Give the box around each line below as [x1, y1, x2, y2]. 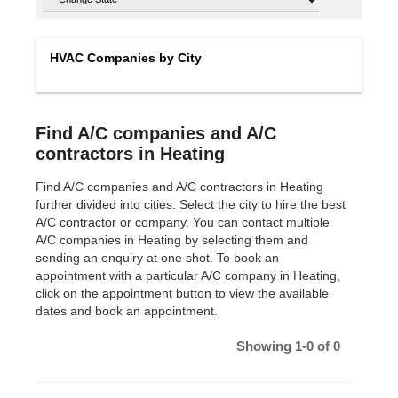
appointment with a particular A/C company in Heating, [36, 267, 340, 283]
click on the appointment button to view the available [36, 285, 329, 300]
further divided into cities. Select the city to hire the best [36, 196, 346, 211]
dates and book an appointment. [36, 303, 218, 318]
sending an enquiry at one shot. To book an [36, 250, 279, 265]
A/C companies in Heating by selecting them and [36, 232, 308, 247]
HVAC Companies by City [50, 50, 202, 65]
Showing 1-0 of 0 [236, 338, 340, 354]
